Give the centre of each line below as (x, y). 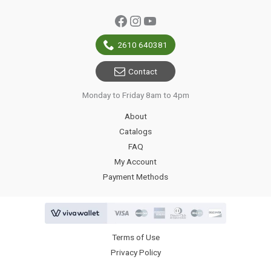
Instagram (161, 20)
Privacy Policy (135, 252)
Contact (142, 71)
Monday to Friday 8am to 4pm (135, 95)
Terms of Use (135, 237)
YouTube (171, 20)
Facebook (145, 20)
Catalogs (135, 131)
